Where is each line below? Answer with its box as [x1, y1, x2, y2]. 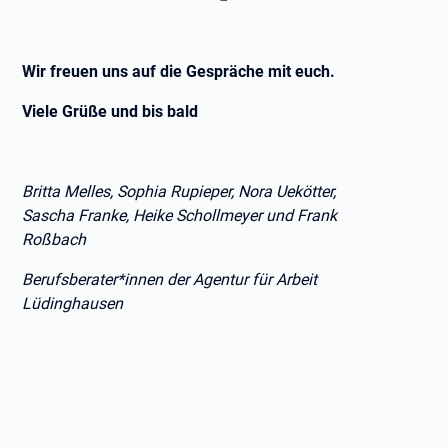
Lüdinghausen [22, 294, 124, 313]
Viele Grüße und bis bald [22, 102, 199, 121]
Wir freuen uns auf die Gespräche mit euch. [22, 62, 336, 81]
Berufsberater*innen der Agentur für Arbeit [22, 270, 318, 289]
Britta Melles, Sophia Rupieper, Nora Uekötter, [22, 182, 337, 201]
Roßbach [22, 230, 87, 249]
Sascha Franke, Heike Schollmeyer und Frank [22, 206, 338, 225]
